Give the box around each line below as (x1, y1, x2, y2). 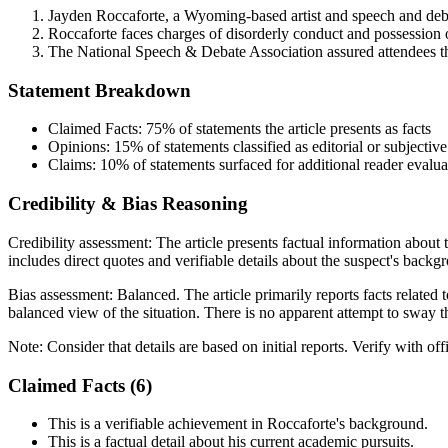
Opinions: (48, 138, 114, 156)
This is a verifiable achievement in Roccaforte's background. (48, 415, 428, 433)
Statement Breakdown (8, 79, 191, 101)
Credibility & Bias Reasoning (8, 193, 248, 215)
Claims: (48, 156, 100, 174)
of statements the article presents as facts (175, 120, 431, 138)
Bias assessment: (8, 285, 117, 303)
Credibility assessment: (8, 233, 156, 251)
